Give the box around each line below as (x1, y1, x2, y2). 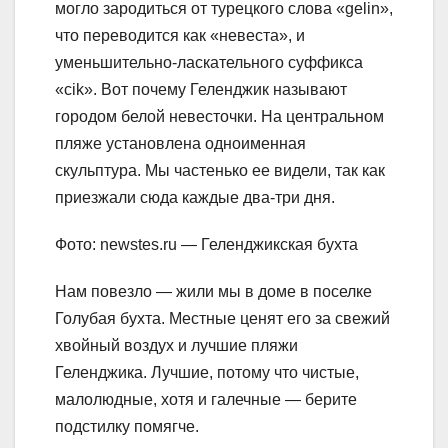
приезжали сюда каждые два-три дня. (55, 189, 335, 207)
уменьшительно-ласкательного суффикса (55, 54, 363, 72)
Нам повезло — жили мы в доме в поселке (55, 283, 372, 301)
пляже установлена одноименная (55, 135, 306, 153)
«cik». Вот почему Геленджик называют (55, 81, 347, 99)
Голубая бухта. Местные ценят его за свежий (55, 310, 390, 328)
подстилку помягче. (55, 418, 199, 436)
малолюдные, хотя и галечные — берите (55, 391, 357, 409)
